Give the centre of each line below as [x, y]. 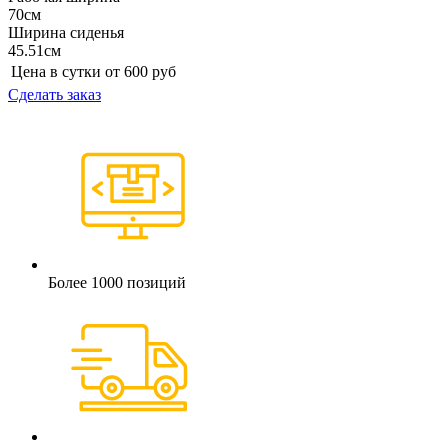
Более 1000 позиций [117, 283]
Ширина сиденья [66, 33]
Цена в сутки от [65, 72]
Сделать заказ [54, 95]
